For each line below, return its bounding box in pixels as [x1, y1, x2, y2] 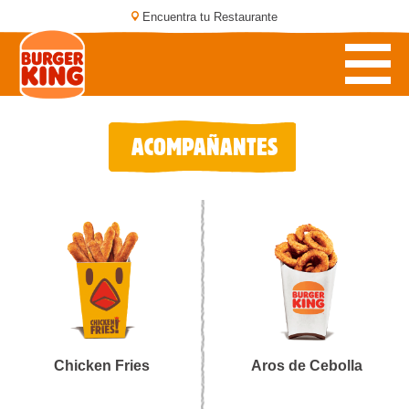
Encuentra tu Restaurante [142, 10, 278, 24]
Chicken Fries [54, 358, 151, 374]
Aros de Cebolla [250, 358, 362, 374]
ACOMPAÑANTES [131, 131, 278, 163]
